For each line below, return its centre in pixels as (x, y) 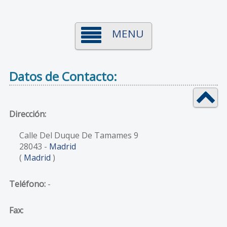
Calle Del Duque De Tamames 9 (79, 135)
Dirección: (27, 114)
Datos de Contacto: (63, 76)
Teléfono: (27, 184)
